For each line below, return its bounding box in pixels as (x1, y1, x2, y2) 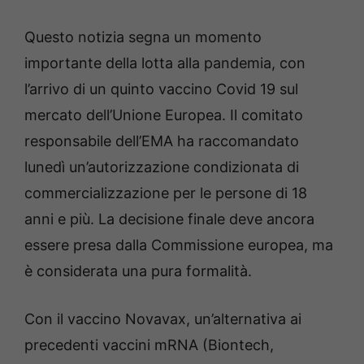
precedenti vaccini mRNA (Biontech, (24, 336, 274, 354)
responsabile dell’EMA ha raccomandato (24, 132, 299, 150)
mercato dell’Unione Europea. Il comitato (24, 106, 303, 124)
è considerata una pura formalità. (24, 262, 252, 280)
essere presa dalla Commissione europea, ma (24, 236, 333, 254)
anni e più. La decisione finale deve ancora (24, 210, 314, 228)
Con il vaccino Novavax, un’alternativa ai (24, 310, 301, 328)
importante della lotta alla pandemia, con (24, 54, 305, 72)
